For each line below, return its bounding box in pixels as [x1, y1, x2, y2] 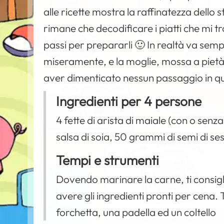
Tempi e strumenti [56, 152, 159, 168]
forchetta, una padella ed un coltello [56, 205, 216, 218]
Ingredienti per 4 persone [56, 93, 202, 109]
